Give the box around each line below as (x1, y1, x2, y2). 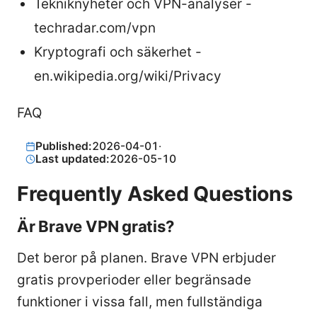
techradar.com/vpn (34, 19, 156, 36)
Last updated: (35, 151, 110, 166)
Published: (35, 139, 93, 153)
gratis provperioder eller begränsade (17, 271, 251, 288)
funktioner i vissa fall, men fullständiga (17, 293, 263, 310)
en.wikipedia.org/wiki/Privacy (34, 67, 221, 84)
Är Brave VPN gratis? (17, 216, 175, 236)
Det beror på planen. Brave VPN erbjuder (17, 249, 276, 266)
